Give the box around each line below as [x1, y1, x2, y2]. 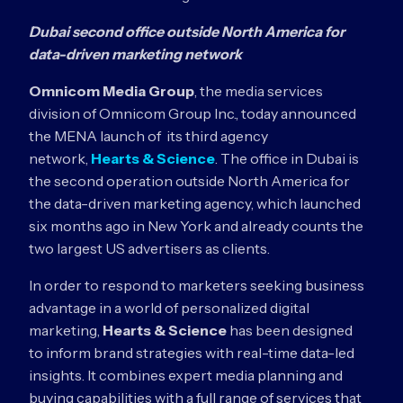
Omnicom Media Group [29, 82, 194, 100]
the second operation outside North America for [29, 172, 350, 190]
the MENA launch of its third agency [29, 127, 268, 145]
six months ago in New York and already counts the [29, 217, 363, 235]
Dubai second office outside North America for [29, 22, 345, 40]
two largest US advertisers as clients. [29, 239, 270, 257]
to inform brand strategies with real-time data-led [29, 344, 354, 362]
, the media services [194, 82, 323, 100]
